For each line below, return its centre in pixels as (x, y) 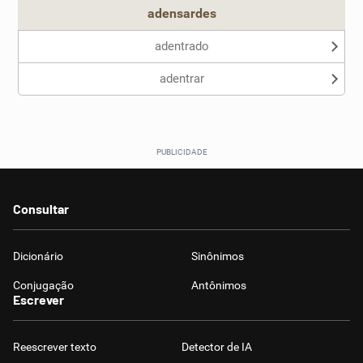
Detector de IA (217, 347)
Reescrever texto (55, 347)
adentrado (181, 46)
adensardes (181, 13)
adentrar (181, 79)
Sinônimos (218, 256)
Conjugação (43, 285)
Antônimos (219, 285)
